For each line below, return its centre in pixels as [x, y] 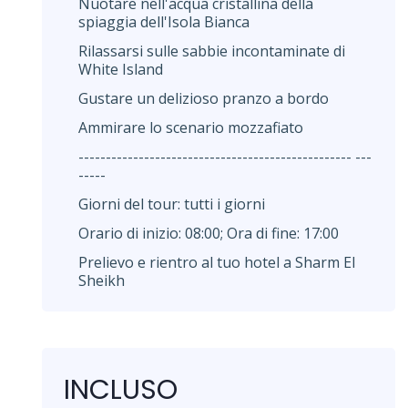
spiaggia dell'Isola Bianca [164, 21]
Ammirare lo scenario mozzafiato [191, 127]
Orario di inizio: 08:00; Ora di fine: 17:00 [209, 233]
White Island [121, 69]
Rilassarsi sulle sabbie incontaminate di [212, 51]
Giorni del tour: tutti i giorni [172, 204]
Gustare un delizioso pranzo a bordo [204, 98]
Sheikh [102, 280]
